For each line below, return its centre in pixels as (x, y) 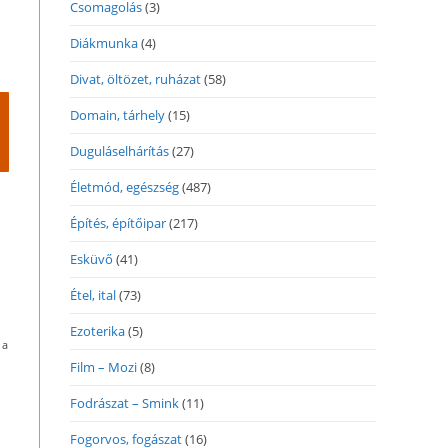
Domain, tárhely (117, 115)
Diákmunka (104, 43)
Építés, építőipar (118, 223)
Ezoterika (97, 331)
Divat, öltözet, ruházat (135, 79)
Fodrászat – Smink (124, 403)
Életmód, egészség (124, 187)
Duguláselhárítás (119, 151)
